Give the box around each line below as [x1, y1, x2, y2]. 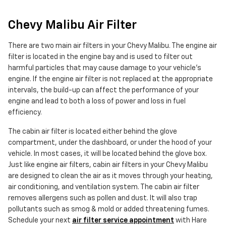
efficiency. [8, 109, 42, 117]
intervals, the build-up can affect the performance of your [8, 87, 199, 94]
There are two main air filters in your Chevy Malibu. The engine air [8, 42, 217, 50]
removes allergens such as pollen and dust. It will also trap [8, 195, 197, 202]
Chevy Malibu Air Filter [8, 19, 137, 32]
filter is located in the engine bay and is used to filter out [8, 53, 193, 61]
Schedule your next [8, 217, 72, 224]
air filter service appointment [72, 217, 174, 224]
